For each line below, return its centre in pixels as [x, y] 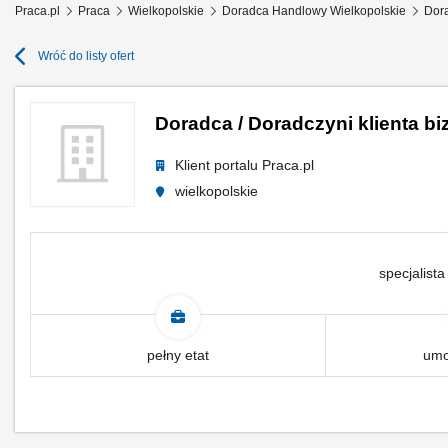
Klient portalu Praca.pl [244, 165]
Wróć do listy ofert [86, 56]
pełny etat [177, 355]
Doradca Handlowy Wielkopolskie [314, 11]
